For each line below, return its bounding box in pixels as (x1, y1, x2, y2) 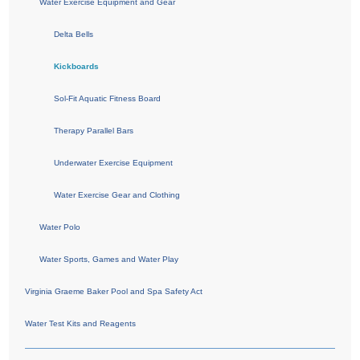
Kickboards (54, 61, 100, 71)
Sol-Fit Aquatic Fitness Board (54, 93, 162, 103)
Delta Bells (54, 29, 94, 39)
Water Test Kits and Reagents (25, 318, 137, 328)
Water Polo (39, 222, 81, 231)
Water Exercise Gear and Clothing (54, 190, 181, 199)
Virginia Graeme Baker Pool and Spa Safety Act (25, 286, 203, 296)
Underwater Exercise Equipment (54, 157, 174, 167)
